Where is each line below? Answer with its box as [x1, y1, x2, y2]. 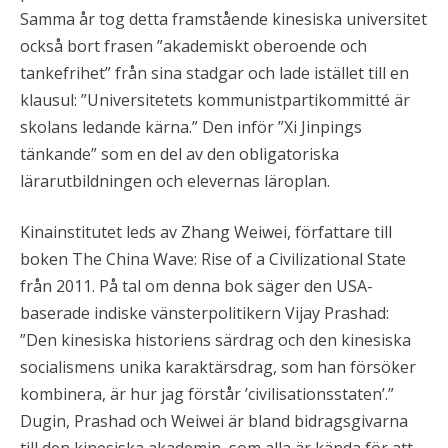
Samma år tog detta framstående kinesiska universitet [20, 7, 427, 30]
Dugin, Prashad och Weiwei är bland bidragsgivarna [20, 409, 408, 432]
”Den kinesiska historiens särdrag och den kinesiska [20, 328, 411, 351]
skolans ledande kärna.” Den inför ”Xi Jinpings [20, 115, 362, 138]
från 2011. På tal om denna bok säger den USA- [20, 274, 373, 297]
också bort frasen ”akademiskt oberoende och [20, 34, 367, 57]
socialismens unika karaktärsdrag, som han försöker [20, 355, 416, 378]
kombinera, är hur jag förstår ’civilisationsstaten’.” [20, 382, 394, 405]
